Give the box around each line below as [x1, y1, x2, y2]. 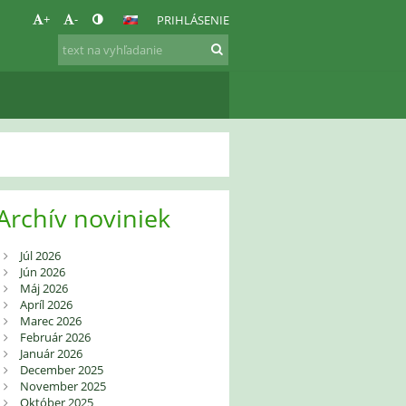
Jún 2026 [19, 264, 65, 281]
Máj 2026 [19, 280, 68, 297]
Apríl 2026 [19, 296, 72, 314]
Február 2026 [19, 329, 91, 346]
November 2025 [19, 378, 106, 395]
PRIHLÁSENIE [156, 11, 229, 28]
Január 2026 [19, 345, 82, 362]
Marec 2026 [19, 313, 82, 330]
